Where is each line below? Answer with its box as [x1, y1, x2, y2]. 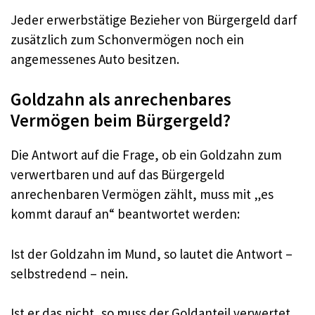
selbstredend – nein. [11, 264, 128, 282]
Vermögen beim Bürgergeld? [11, 109, 231, 132]
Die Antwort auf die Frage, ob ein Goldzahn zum [11, 146, 282, 164]
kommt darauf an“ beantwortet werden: [11, 205, 240, 223]
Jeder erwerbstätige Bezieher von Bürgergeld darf [11, 11, 297, 28]
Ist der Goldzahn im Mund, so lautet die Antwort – [11, 245, 292, 262]
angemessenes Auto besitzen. [11, 50, 179, 67]
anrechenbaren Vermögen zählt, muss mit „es [11, 186, 274, 203]
